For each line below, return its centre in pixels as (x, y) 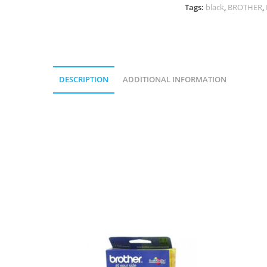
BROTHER (245, 7)
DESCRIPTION (84, 80)
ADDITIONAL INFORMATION (175, 80)
